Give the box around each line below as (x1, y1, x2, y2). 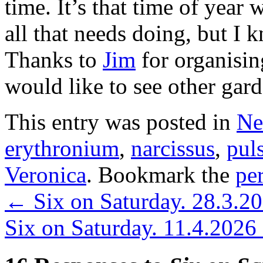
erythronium (5, 135, 119, 161)
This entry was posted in (5, 109, 237, 134)
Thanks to (5, 46, 103, 72)
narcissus (131, 135, 215, 161)
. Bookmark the (86, 161, 235, 187)
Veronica (5, 161, 86, 187)
